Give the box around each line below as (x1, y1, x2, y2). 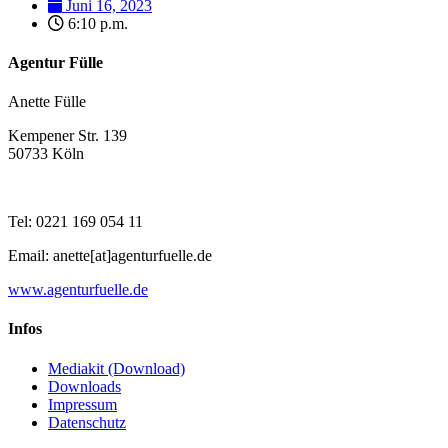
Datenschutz (48, 413, 126, 431)
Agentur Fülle (8, 53, 103, 71)
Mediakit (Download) (48, 359, 185, 377)
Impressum (48, 395, 117, 413)
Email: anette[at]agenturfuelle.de (8, 247, 212, 265)
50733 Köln (8, 145, 84, 163)
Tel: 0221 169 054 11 (8, 213, 143, 231)
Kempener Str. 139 (8, 127, 127, 145)
